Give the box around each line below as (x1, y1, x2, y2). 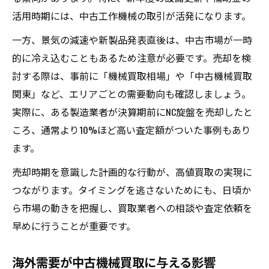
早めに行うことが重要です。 (12, 219, 136, 233)
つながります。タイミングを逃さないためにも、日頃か (12, 183, 251, 197)
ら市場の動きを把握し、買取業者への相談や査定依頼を (12, 201, 252, 215)
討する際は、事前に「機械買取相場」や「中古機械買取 (12, 68, 252, 83)
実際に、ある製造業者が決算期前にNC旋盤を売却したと (12, 104, 253, 119)
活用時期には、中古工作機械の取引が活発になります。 (12, 8, 251, 23)
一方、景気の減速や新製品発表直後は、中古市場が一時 (12, 32, 252, 47)
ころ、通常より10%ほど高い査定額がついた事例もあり (12, 122, 251, 137)
